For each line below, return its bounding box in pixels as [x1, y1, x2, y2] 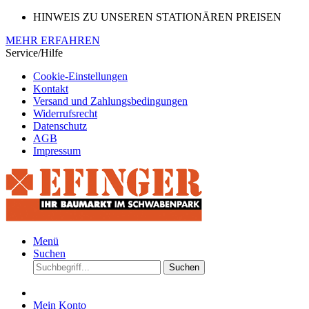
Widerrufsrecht [33, 108, 97, 119]
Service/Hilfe [6, 47, 63, 59]
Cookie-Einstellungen [33, 70, 128, 82]
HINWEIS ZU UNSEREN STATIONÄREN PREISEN [33, 11, 281, 23]
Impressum [33, 145, 81, 157]
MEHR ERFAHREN [6, 34, 100, 46]
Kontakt [33, 83, 68, 94]
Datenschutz [33, 120, 87, 132]
